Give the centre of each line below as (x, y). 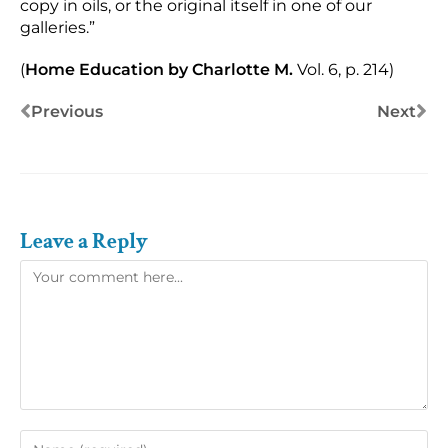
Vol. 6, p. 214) (345, 70)
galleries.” (57, 28)
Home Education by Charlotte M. (161, 70)
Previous (67, 112)
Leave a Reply (84, 242)
